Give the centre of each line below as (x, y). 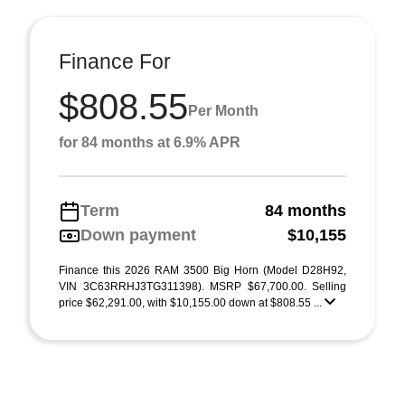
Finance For (115, 61)
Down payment (138, 235)
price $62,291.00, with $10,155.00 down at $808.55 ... (192, 303)
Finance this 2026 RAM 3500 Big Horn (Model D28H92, (202, 270)
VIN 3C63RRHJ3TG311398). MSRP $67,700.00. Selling (202, 287)
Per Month (223, 110)
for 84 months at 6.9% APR (150, 142)
